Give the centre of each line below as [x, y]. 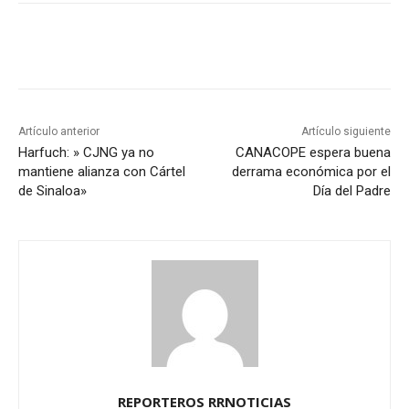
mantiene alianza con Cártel [102, 171]
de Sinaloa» [52, 190]
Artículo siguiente [346, 131]
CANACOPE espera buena [313, 152]
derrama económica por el [311, 171]
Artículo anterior [59, 131]
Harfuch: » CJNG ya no [86, 152]
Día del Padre [351, 190]
